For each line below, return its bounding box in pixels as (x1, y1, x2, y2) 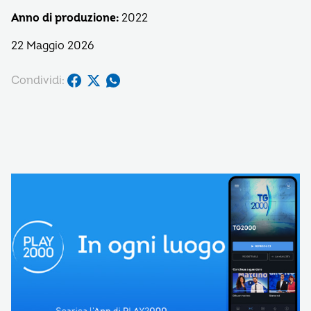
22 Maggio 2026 (11, 39, 94, 53)
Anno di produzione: (11, 11, 119, 25)
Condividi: (11, 73, 65, 87)
